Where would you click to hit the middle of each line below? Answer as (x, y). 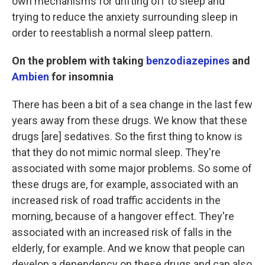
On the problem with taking (79, 61)
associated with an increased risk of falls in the (122, 232)
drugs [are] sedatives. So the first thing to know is (127, 136)
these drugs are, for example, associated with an (125, 184)
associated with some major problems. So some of (132, 168)
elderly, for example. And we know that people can (128, 248)
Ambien (32, 77)
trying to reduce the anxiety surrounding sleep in (125, 17)
